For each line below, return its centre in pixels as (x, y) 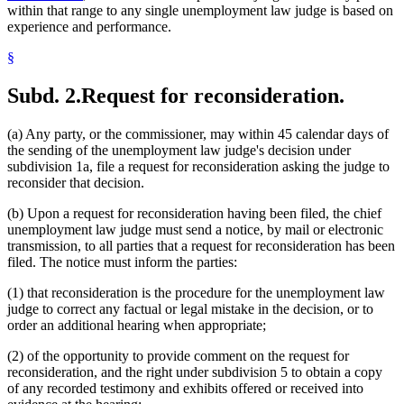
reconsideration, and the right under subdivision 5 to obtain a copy (195, 372)
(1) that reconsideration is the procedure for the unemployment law (196, 292)
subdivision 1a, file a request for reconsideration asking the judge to (198, 166)
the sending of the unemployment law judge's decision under (179, 150)
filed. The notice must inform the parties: (122, 262)
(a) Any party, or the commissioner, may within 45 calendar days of (198, 133)
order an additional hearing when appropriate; (137, 325)
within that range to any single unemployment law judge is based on (200, 11)
